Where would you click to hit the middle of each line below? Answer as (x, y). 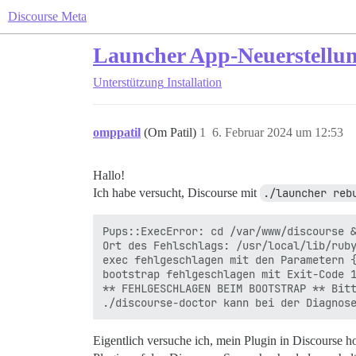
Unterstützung (128, 82)
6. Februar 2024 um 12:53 (278, 132)
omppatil (117, 132)
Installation (194, 82)
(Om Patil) (172, 132)
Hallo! (109, 175)
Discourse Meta (47, 16)
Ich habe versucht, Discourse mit (176, 193)
